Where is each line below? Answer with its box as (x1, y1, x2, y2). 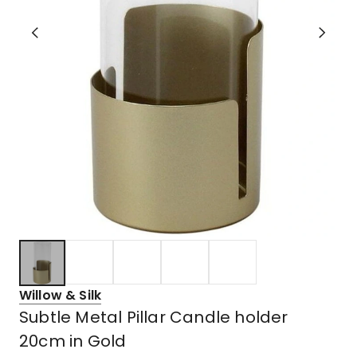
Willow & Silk (19, 285, 102, 304)
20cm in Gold (19, 329, 127, 352)
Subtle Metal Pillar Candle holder (19, 305, 288, 328)
